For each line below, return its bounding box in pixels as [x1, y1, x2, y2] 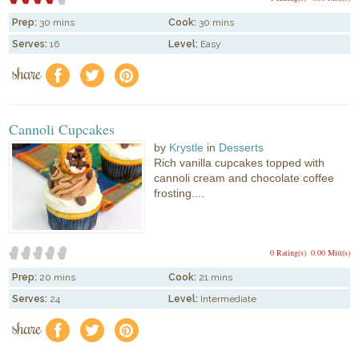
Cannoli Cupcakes [9, 119, 115, 139]
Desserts [219, 141, 264, 155]
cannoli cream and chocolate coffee [154, 171, 335, 185]
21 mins [199, 271, 233, 283]
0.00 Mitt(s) [310, 246, 350, 258]
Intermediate [198, 292, 257, 305]
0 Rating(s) [269, 246, 306, 258]
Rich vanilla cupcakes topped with [154, 156, 325, 170]
